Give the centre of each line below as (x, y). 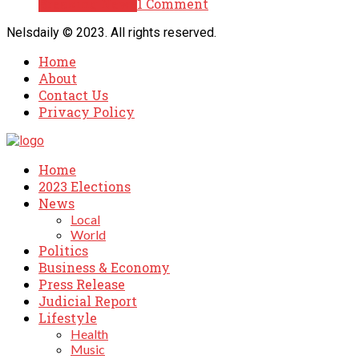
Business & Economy (104, 268)
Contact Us (73, 95)
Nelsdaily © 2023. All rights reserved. (111, 33)
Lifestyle (68, 318)
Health (89, 334)
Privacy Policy (87, 112)
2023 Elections (85, 187)
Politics (63, 251)
